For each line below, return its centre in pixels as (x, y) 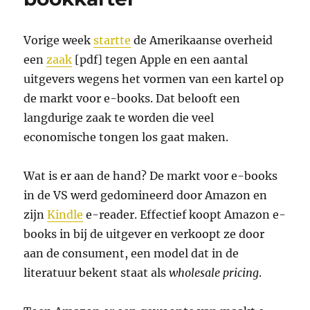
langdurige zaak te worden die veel (119, 117)
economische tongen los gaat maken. (126, 137)
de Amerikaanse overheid (202, 40)
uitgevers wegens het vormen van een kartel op (154, 79)
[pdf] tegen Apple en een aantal (160, 59)
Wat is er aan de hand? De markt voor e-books (151, 175)
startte (112, 40)
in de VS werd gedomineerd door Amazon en (146, 195)
